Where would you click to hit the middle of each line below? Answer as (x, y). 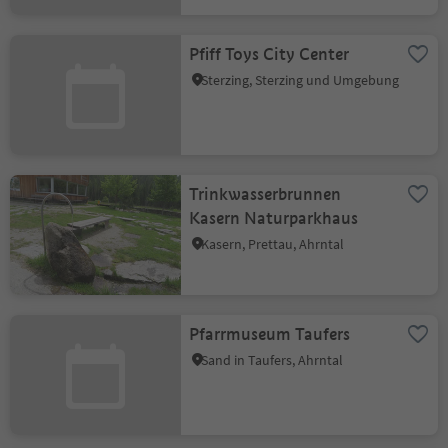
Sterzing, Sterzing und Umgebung (300, 80)
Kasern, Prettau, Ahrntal (273, 244)
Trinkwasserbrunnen (265, 194)
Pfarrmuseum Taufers (270, 334)
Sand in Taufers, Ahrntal (272, 360)
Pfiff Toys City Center (269, 54)
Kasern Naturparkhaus (274, 218)
